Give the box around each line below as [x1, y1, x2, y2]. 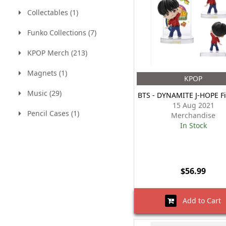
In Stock [180, 121, 207, 130]
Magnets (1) [21, 68, 67, 78]
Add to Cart [177, 196, 221, 205]
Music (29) [21, 88, 62, 98]
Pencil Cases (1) [21, 108, 79, 118]
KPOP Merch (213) [21, 48, 87, 58]
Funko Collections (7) [21, 28, 96, 37]
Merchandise [171, 110, 216, 120]
